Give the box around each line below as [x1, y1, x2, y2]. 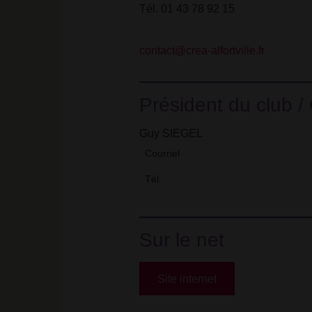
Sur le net [139, 229, 224, 251]
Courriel [144, 148, 180, 159]
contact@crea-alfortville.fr [139, 45, 265, 56]
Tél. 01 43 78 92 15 [139, 3, 235, 15]
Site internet [157, 273, 217, 285]
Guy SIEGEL [139, 127, 203, 139]
